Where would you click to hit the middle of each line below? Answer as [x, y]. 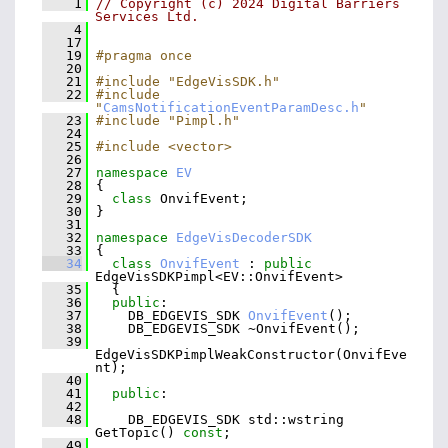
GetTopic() [139, 432]
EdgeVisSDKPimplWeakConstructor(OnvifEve [251, 354]
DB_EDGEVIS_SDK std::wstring [216, 419]
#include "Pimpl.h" [168, 120]
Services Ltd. [147, 16]
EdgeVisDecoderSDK [244, 237]
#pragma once [144, 55]
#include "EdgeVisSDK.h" [188, 81]
